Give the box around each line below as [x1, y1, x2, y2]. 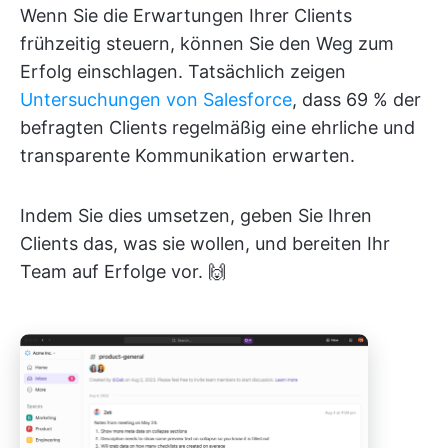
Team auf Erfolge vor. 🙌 [20, 261, 226, 282]
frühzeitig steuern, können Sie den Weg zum [20, 33, 394, 54]
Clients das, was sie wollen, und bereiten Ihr [20, 233, 390, 254]
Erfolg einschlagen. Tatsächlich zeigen [20, 61, 346, 82]
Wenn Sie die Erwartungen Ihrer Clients [20, 5, 352, 26]
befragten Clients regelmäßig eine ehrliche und [20, 117, 415, 138]
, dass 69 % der [292, 89, 421, 110]
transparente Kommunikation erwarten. [20, 145, 355, 166]
